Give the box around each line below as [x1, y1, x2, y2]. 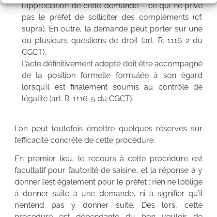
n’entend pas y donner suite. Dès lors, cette [15, 201, 202, 210]
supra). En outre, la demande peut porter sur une [22, 24, 202, 33]
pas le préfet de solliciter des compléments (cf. [22, 12, 202, 22]
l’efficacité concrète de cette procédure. [15, 136, 155, 145]
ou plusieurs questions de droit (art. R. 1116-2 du [22, 35, 202, 45]
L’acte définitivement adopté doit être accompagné [22, 59, 202, 68]
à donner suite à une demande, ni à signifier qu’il [15, 189, 202, 199]
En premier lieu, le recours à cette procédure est [15, 154, 202, 164]
